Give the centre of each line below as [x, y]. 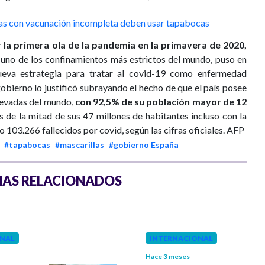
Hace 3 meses [168, 257]
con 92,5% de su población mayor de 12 [160, 102]
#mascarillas [80, 145]
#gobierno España [144, 145]
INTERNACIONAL [181, 238]
